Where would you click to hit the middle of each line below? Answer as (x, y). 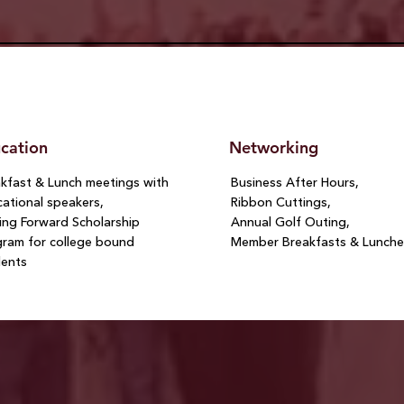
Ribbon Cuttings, (281, 202)
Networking (274, 148)
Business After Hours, (295, 183)
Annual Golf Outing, (291, 222)
